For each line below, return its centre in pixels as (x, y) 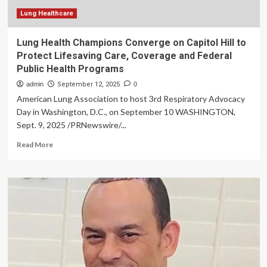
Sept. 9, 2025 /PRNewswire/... (71, 125)
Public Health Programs (70, 69)
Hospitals (68, 13)
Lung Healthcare (46, 13)
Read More (35, 145)
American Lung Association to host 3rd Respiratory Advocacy (131, 99)
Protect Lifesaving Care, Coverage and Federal (124, 56)
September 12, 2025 (88, 84)
